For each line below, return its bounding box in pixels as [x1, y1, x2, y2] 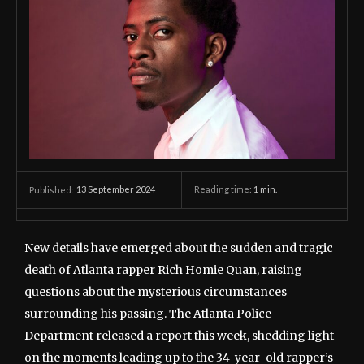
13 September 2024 [76, 184, 155, 195]
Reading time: [194, 184, 253, 195]
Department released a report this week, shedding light [24, 327, 334, 343]
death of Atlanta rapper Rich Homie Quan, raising [24, 262, 302, 277]
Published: [29, 184, 74, 195]
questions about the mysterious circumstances [24, 284, 287, 299]
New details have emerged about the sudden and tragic [24, 240, 333, 255]
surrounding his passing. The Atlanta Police [24, 305, 271, 321]
